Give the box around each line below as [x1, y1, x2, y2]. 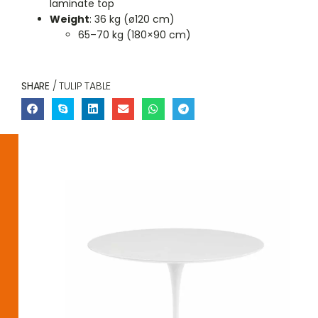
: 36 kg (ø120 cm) [89, 11, 175, 26]
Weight [50, 11, 89, 26]
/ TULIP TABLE [50, 78, 111, 93]
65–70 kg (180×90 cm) [78, 27, 191, 42]
